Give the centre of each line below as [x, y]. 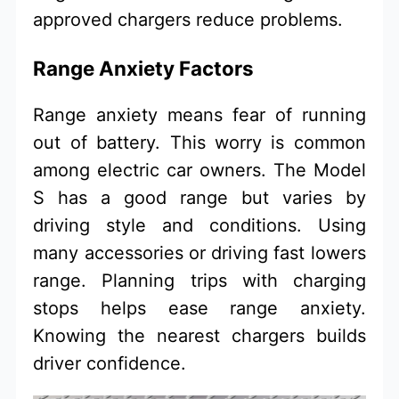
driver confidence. [110, 364]
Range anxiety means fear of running [199, 115]
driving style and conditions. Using [199, 226]
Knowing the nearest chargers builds [199, 336]
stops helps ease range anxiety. [199, 309]
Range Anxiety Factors [144, 68]
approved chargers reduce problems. [188, 20]
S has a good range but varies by [199, 198]
